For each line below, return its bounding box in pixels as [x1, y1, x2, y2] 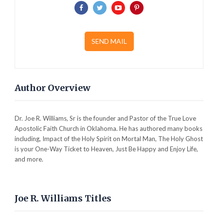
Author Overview [15, 82, 91, 94]
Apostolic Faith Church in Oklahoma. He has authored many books [15, 125, 202, 133]
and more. [15, 155, 43, 163]
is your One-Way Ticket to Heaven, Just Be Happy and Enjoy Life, [15, 145, 198, 153]
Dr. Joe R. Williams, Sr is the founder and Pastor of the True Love [15, 114, 196, 123]
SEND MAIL [91, 37, 127, 46]
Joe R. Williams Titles [15, 193, 111, 204]
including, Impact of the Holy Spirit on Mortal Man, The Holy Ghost [15, 135, 203, 143]
